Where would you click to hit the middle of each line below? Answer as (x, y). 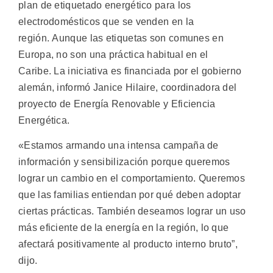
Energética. (44, 120)
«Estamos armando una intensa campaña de (119, 146)
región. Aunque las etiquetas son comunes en (121, 38)
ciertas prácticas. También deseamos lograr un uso (132, 211)
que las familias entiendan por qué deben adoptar (130, 195)
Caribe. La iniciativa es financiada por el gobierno (130, 71)
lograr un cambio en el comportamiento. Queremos (132, 179)
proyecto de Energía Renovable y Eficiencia (117, 104)
